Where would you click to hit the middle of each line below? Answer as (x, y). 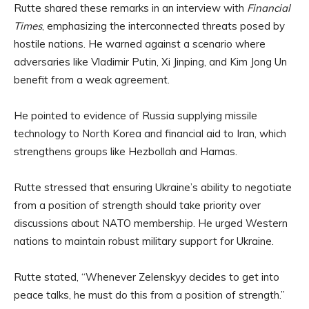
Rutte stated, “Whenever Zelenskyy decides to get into (147, 277)
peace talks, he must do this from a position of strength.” (149, 295)
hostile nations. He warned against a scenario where (140, 44)
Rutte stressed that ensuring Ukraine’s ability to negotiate (153, 188)
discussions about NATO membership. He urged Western (151, 223)
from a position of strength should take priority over (137, 206)
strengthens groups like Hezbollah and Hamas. (126, 152)
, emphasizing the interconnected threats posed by (163, 26)
